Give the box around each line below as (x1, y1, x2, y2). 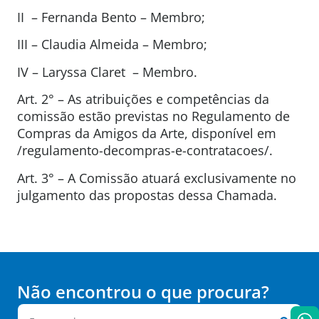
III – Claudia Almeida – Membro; (17, 36, 207, 53)
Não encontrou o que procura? (17, 280, 269, 304)
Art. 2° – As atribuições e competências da (17, 90, 269, 108)
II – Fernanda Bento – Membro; (17, 8, 205, 26)
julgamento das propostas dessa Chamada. (17, 186, 277, 204)
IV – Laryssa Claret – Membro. (17, 63, 197, 80)
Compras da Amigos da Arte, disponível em (17, 125, 276, 142)
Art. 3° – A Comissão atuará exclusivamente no (17, 169, 296, 187)
